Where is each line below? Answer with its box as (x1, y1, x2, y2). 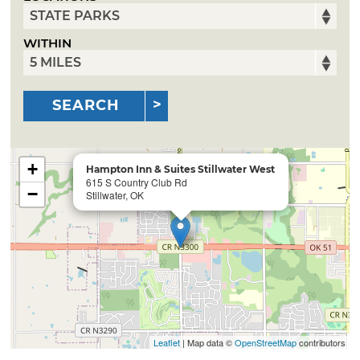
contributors (296, 335, 346, 349)
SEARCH (52, 96, 121, 115)
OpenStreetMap (234, 335, 297, 349)
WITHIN (23, 35, 72, 51)
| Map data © (179, 335, 235, 349)
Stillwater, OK (86, 187, 145, 202)
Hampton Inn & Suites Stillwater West (86, 162, 276, 175)
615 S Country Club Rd (86, 174, 188, 189)
